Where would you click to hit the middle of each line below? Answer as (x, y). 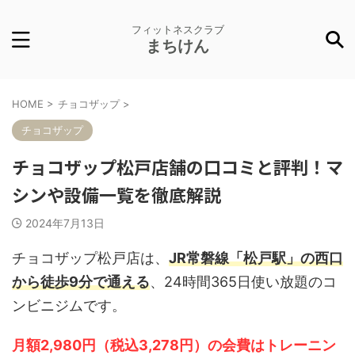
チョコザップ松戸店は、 (90, 258)
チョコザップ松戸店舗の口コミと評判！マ (177, 166)
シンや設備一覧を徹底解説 (116, 194)
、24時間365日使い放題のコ (243, 282)
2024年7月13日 (65, 223)
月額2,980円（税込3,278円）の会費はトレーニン (174, 345)
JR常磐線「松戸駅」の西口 (256, 258)
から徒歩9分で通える (81, 282)
